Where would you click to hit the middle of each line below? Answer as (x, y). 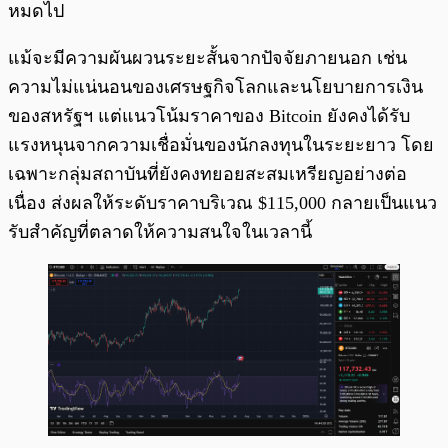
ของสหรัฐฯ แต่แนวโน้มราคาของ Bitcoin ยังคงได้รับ (209, 116)
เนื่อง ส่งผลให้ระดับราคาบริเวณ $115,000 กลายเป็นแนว (222, 203)
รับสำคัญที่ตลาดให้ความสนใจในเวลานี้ (160, 232)
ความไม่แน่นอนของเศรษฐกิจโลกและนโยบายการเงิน (215, 87)
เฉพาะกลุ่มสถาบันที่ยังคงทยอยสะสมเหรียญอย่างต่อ (207, 174)
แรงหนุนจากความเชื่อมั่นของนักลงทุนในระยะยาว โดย (221, 145)
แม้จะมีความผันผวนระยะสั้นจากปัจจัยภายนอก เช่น (207, 58)
